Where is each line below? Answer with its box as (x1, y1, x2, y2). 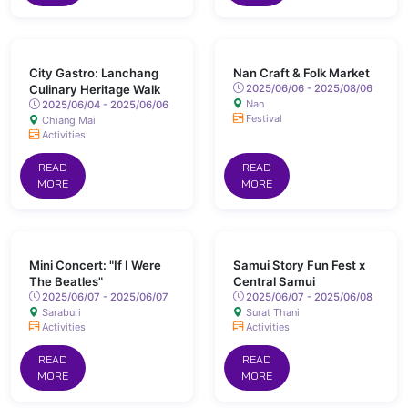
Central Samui (233, 274, 315, 289)
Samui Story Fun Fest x (233, 258, 365, 272)
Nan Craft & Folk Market (233, 66, 370, 80)
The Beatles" (29, 274, 103, 289)
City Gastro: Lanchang (29, 66, 158, 80)
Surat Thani (243, 306, 300, 319)
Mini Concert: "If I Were (29, 258, 161, 272)
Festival (243, 112, 282, 125)
